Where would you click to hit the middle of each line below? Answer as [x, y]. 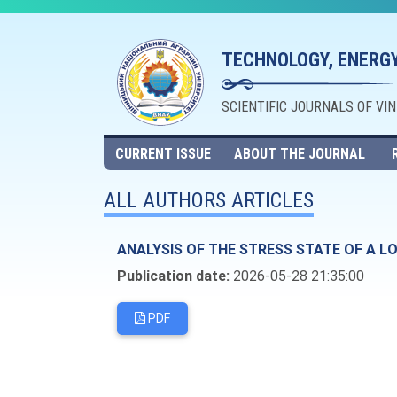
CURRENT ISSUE [163, 154]
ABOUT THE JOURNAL [300, 154]
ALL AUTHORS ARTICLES [209, 200]
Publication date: [173, 276]
